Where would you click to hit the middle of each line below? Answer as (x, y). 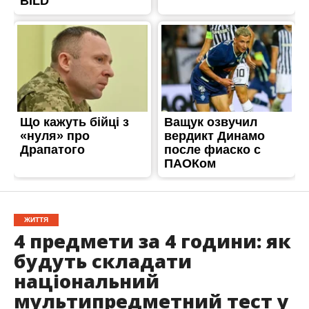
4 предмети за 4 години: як (152, 241)
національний (86, 281)
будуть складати (102, 261)
